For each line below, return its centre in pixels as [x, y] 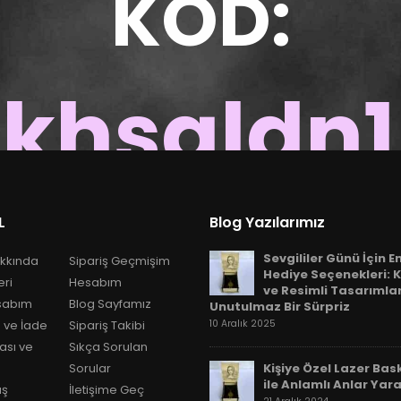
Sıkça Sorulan [108, 346]
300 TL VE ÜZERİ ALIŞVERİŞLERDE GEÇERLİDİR [200, 220]
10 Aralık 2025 [243, 323]
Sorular [90, 368]
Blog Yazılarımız [267, 222]
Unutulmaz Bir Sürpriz [280, 306]
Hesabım [95, 282]
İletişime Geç [106, 389]
